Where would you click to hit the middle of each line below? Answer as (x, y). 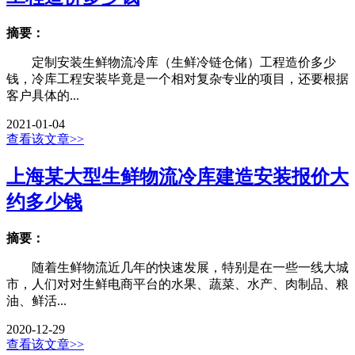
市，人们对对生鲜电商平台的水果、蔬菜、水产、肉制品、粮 (177, 284)
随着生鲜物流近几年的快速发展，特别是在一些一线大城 (177, 267)
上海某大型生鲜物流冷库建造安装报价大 (177, 176)
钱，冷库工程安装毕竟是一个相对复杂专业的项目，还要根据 (177, 78)
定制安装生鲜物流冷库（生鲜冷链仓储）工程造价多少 (171, 62)
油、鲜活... (36, 300)
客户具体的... (43, 95)
